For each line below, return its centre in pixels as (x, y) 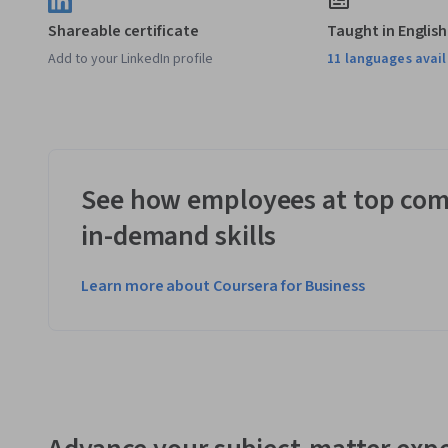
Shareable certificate (123, 30)
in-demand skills (179, 235)
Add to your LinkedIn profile (130, 58)
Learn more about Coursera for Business (223, 285)
